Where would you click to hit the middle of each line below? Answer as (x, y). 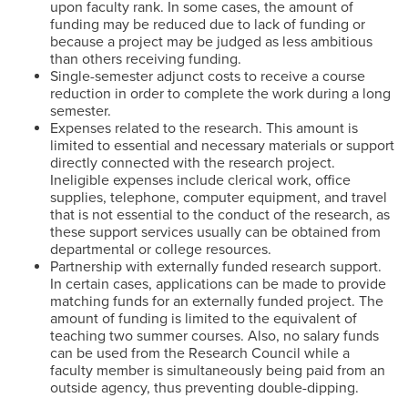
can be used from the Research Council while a (200, 353)
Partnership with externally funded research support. (216, 267)
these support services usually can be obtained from (215, 232)
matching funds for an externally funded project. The (217, 301)
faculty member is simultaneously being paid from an (218, 371)
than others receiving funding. (146, 59)
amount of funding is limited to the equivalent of (204, 319)
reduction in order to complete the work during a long (220, 94)
